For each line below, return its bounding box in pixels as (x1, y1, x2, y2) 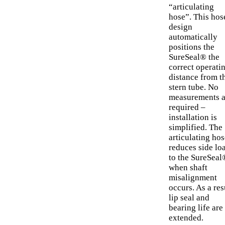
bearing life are (169, 203, 223, 213)
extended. (169, 213, 203, 223)
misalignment (169, 173, 217, 183)
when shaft (169, 163, 207, 173)
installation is (169, 113, 217, 123)
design (169, 22, 192, 32)
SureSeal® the (169, 52, 219, 62)
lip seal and (169, 193, 209, 203)
